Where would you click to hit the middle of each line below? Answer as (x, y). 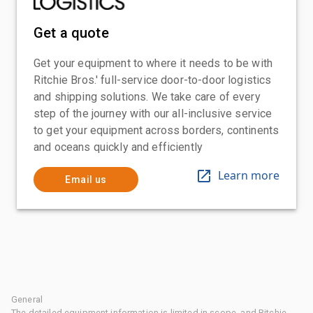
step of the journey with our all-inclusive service (153, 113)
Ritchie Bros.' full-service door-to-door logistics (153, 80)
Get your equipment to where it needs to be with (153, 63)
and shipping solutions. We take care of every (147, 96)
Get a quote (71, 32)
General (27, 299)
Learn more (249, 175)
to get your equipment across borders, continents (156, 130)
